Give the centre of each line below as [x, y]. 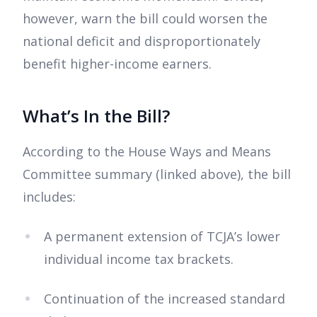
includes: [51, 197]
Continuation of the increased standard [165, 299]
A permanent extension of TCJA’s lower [162, 237]
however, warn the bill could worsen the [145, 19]
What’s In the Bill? [96, 116]
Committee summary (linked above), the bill [157, 174]
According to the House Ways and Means [147, 152]
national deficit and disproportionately [142, 41]
